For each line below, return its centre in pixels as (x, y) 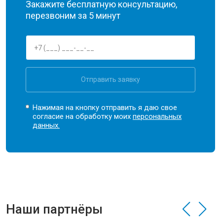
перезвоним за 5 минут (73, 16)
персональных (157, 116)
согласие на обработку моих (83, 116)
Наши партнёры (54, 209)
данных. (46, 125)
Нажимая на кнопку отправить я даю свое (105, 108)
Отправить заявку (110, 79)
